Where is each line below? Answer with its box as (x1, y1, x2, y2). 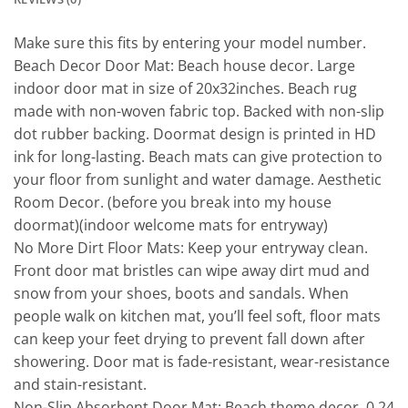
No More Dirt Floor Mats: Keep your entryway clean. (14, 238, 368, 259)
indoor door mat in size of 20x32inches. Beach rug (14, 78, 357, 99)
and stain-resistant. (14, 374, 147, 395)
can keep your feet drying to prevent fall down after (14, 329, 365, 350)
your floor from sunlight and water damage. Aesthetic (14, 169, 382, 190)
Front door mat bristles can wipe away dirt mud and (14, 260, 370, 281)
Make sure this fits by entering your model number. (14, 33, 366, 54)
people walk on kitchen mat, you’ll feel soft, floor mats (14, 306, 381, 327)
